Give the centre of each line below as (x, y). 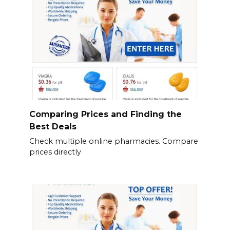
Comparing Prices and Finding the (105, 114)
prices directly (55, 152)
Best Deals (53, 126)
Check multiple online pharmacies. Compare (113, 141)
